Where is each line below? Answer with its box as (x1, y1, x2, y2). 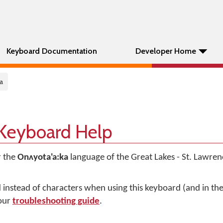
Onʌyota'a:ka (17, 153, 68, 162)
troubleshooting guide (12, 197, 100, 206)
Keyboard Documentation (6, 46, 97, 56)
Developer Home (135, 46, 196, 56)
